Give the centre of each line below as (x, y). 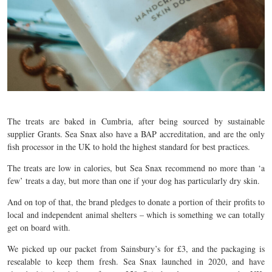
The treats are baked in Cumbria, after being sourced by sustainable (136, 121)
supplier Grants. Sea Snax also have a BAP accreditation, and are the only (136, 134)
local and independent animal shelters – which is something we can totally (136, 215)
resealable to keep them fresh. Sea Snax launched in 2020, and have (136, 262)
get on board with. (39, 228)
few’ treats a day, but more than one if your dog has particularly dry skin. (134, 181)
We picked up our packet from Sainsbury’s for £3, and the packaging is (136, 249)
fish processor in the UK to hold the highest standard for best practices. (129, 147)
